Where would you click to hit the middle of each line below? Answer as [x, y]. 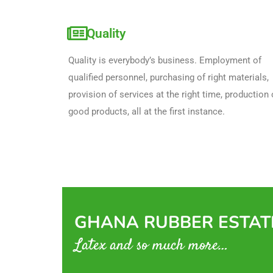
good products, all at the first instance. [147, 111]
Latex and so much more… [151, 246]
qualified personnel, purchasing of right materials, [168, 77]
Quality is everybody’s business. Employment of [165, 60]
